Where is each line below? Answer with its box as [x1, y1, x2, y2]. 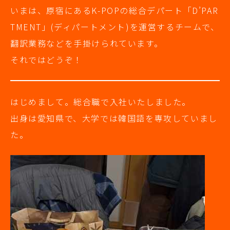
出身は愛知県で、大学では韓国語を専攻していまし [10, 112, 218, 125]
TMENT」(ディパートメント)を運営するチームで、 [10, 21, 220, 33]
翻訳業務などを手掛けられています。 [10, 37, 163, 50]
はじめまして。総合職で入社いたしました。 [10, 95, 191, 108]
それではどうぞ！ [10, 53, 83, 66]
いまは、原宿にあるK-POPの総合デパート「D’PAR [10, 4, 219, 17]
